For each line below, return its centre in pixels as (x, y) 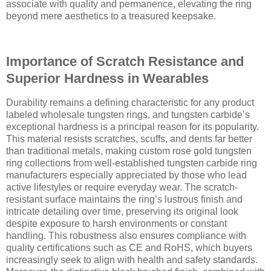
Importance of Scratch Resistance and (125, 62)
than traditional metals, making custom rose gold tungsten (129, 151)
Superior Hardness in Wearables (107, 79)
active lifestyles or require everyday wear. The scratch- (122, 188)
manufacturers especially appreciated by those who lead (126, 175)
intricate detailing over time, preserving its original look (122, 212)
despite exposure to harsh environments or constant (116, 224)
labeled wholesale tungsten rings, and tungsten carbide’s (128, 115)
